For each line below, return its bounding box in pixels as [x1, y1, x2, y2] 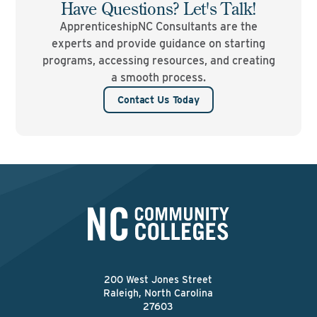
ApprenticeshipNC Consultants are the [59, 20, 258, 33]
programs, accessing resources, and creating [42, 54, 275, 67]
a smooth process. [111, 71, 206, 84]
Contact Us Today [117, 94, 200, 105]
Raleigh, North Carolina [103, 287, 214, 299]
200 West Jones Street [104, 274, 213, 285]
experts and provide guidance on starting [52, 37, 265, 50]
